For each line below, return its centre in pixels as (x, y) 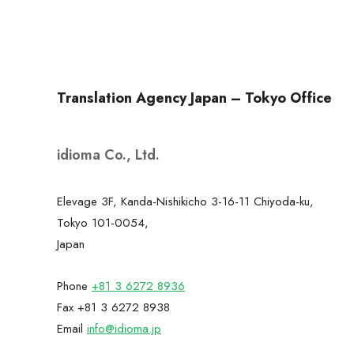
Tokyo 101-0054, (103, 222)
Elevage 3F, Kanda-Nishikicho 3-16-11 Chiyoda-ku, (185, 201)
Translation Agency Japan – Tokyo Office (194, 98)
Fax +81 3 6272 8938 (113, 308)
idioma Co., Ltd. (108, 154)
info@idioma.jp (124, 329)
